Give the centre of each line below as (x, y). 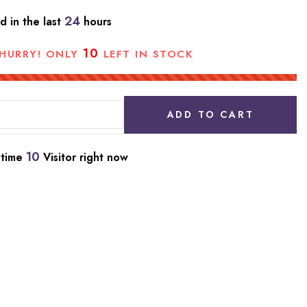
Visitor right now (84, 157)
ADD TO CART (210, 114)
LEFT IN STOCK (146, 54)
